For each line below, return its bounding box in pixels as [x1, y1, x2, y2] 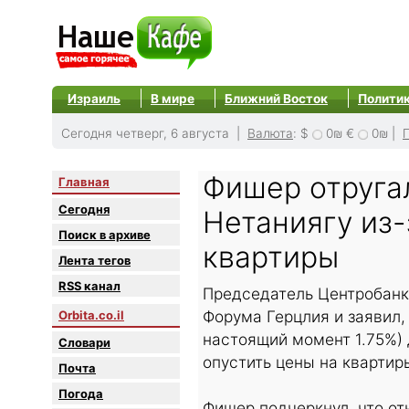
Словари [58, 335, 110, 351]
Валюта [247, 126, 293, 141]
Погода [58, 386, 103, 402]
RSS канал [58, 278, 121, 294]
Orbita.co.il [58, 308, 124, 323]
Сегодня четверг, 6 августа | [61, 126, 244, 141]
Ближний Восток [225, 91, 328, 106]
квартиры [203, 239, 339, 276]
